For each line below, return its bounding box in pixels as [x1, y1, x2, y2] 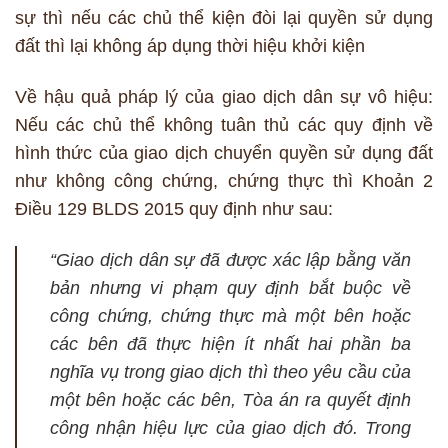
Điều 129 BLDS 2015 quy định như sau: [15, 199, 333, 220]
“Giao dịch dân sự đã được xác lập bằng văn [50, 250, 411, 271]
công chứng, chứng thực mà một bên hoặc [50, 306, 411, 327]
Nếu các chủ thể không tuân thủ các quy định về [15, 115, 433, 136]
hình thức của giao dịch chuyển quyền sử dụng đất [15, 143, 433, 164]
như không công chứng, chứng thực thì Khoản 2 [15, 171, 433, 192]
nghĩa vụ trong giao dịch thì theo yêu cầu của [50, 362, 411, 383]
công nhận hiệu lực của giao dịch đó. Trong [50, 418, 411, 439]
